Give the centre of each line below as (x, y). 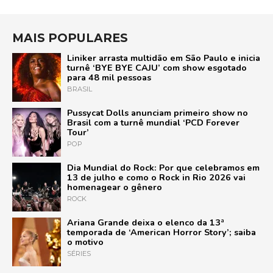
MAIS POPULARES (70, 38)
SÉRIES (79, 254)
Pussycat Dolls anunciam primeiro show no (158, 113)
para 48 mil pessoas (109, 78)
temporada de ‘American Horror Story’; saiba (161, 232)
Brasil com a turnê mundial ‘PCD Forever (153, 123)
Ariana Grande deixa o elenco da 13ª (146, 223)
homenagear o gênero (115, 187)
